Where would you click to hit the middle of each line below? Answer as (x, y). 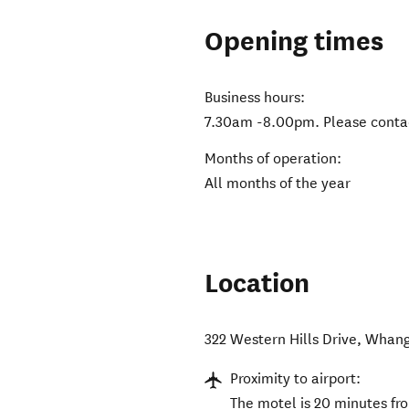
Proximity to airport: (296, 379)
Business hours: (255, 98)
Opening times (294, 42)
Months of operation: (273, 159)
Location (257, 284)
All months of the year (278, 184)
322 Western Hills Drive (281, 340)
